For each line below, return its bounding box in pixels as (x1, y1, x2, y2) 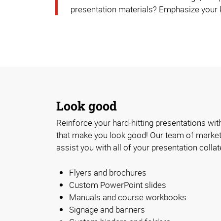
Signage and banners (69, 204, 145, 216)
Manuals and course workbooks (69, 191, 186, 203)
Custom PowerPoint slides (69, 179, 166, 191)
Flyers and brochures (69, 167, 147, 179)
